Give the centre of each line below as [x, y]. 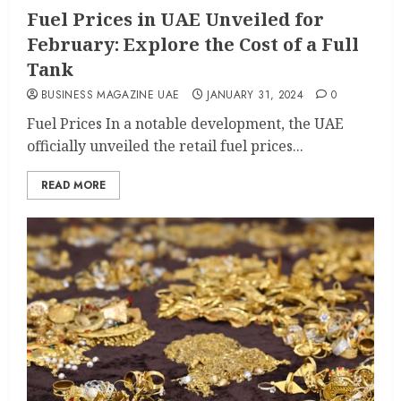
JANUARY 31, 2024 [256, 95]
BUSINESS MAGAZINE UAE [111, 95]
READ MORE [73, 185]
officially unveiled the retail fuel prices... [165, 146]
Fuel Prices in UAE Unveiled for [175, 19]
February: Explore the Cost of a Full [193, 44]
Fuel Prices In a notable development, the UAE [185, 124]
